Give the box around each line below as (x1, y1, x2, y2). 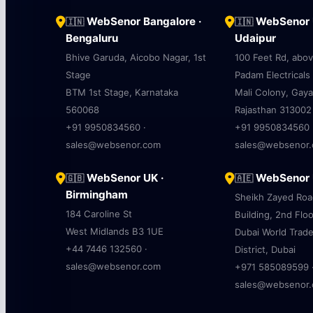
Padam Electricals (234, 69, 310, 80)
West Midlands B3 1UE (66, 226, 163, 237)
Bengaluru (66, 31, 118, 45)
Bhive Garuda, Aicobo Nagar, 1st (66, 52, 206, 63)
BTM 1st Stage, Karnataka (66, 87, 178, 98)
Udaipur (234, 31, 276, 45)
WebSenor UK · (84, 171, 164, 184)
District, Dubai (234, 244, 296, 255)
